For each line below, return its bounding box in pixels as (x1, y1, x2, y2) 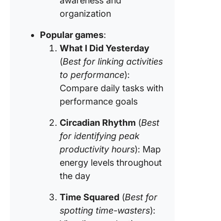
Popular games (40, 30, 104, 40)
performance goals (60, 96, 138, 107)
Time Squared (60, 192, 119, 202)
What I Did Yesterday (60, 43, 149, 53)
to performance (60, 70, 124, 80)
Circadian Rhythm (60, 117, 136, 128)
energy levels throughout (60, 157, 162, 168)
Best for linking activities (63, 56, 163, 67)
